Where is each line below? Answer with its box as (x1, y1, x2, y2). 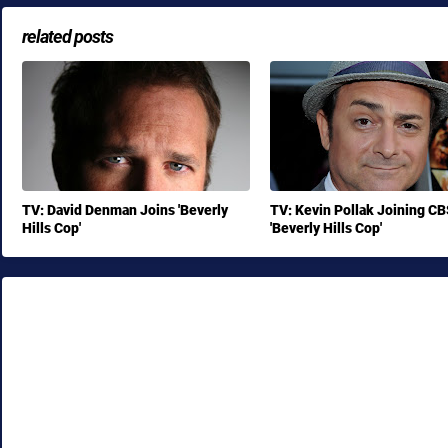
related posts (22, 24, 113, 49)
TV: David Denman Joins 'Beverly (22, 200, 228, 220)
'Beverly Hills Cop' (270, 218, 382, 238)
